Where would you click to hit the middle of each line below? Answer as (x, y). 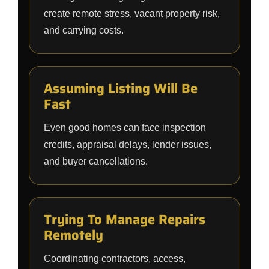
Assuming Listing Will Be (121, 89)
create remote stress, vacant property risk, (132, 14)
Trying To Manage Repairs (125, 219)
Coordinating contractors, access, (115, 258)
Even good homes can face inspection (125, 128)
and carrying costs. (84, 30)
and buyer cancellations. (96, 161)
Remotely (74, 235)
